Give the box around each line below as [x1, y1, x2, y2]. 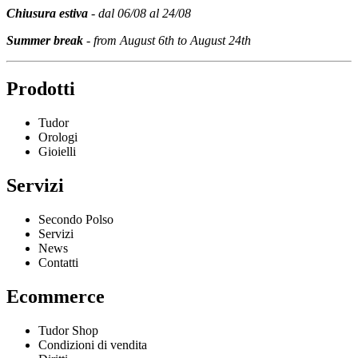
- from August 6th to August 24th [83, 34, 251, 48]
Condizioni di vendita [38, 337, 147, 352]
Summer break [6, 34, 83, 48]
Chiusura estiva [6, 6, 88, 21]
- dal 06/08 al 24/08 [88, 6, 191, 21]
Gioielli [38, 145, 76, 159]
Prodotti [6, 78, 75, 100]
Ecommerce [6, 285, 105, 307]
